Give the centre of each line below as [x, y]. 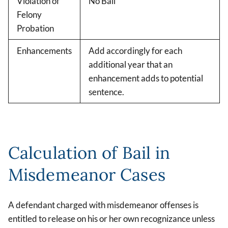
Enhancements [44, 50]
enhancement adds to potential [146, 78]
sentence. [106, 92]
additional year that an [131, 64]
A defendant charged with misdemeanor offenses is [103, 205]
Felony [29, 14]
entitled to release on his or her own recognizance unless [111, 218]
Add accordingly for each [135, 50]
